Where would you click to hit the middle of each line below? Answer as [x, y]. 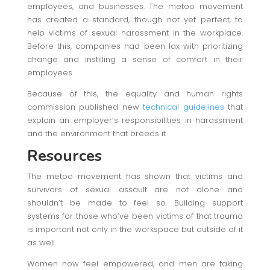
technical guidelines [186, 107]
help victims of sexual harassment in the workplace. [135, 33]
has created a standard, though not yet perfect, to [135, 19]
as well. [41, 242]
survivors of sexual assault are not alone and [135, 189]
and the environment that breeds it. [97, 133]
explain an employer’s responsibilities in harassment [135, 120]
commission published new [85, 107]
